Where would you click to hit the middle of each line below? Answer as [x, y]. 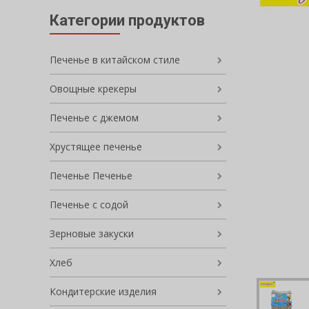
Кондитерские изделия [103, 291]
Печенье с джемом [94, 118]
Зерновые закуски [92, 233]
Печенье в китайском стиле [115, 60]
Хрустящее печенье [96, 147]
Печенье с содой [89, 205]
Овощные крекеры [93, 89]
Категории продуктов [127, 20]
